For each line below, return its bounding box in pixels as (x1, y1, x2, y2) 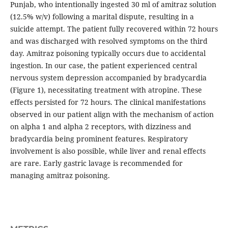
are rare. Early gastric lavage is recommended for (10, 158, 183, 168)
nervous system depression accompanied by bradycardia (10, 73, 207, 83)
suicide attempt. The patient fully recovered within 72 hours (10, 24, 218, 34)
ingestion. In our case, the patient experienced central (10, 61, 197, 71)
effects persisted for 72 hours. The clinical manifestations (10, 97, 206, 107)
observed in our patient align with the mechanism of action (10, 109, 214, 120)
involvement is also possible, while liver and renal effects (10, 146, 206, 156)
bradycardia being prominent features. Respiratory (10, 134, 188, 144)
